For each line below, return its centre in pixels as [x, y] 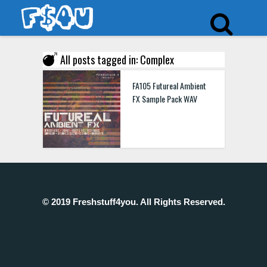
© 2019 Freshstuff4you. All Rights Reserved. [133, 202]
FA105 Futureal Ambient [169, 86]
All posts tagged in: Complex [117, 60]
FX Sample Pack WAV [164, 99]
